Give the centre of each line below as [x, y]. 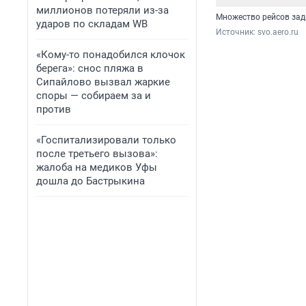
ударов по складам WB [92, 24]
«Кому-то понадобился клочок [111, 55]
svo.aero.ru [278, 32]
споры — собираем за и [94, 96]
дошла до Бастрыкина [91, 181]
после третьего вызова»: [97, 154]
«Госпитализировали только [106, 140]
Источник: [237, 32]
